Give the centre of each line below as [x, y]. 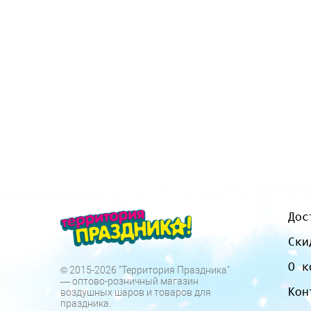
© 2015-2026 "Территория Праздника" [145, 270]
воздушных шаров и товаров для [136, 293]
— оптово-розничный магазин [129, 281]
